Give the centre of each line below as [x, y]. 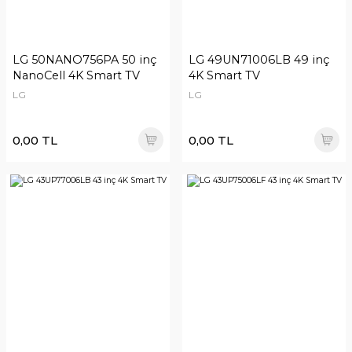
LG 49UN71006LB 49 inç [259, 60]
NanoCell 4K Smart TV [76, 75]
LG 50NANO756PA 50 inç [84, 60]
